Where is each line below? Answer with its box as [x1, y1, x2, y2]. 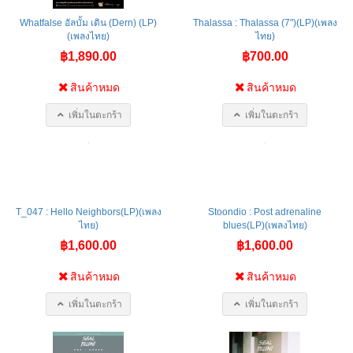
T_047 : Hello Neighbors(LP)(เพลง [15, 206, 162, 217]
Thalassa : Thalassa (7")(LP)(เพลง [192, 17, 337, 28]
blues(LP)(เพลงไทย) [222, 219, 307, 231]
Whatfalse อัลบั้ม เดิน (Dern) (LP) [20, 17, 157, 28]
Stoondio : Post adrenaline [208, 206, 321, 217]
